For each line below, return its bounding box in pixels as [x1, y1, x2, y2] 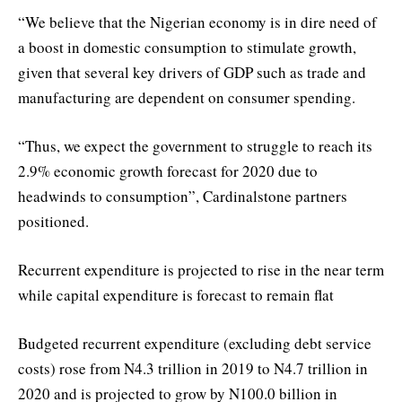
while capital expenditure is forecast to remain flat [18, 284, 334, 305]
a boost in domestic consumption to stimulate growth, [18, 36, 356, 57]
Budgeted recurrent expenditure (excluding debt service [18, 333, 371, 354]
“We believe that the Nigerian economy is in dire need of [18, 11, 377, 32]
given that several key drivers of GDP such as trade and [18, 61, 366, 83]
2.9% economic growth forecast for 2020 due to [18, 160, 318, 181]
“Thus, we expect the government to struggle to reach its [18, 135, 372, 156]
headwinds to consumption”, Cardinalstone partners [18, 185, 347, 206]
